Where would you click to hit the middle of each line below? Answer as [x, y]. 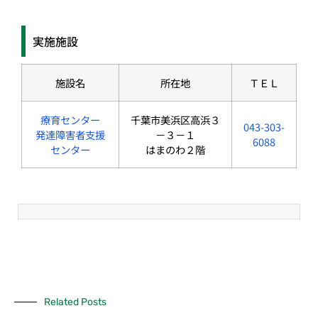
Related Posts [75, 302]
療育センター [70, 119]
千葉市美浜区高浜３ [175, 119]
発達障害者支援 [70, 134]
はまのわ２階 [175, 149]
